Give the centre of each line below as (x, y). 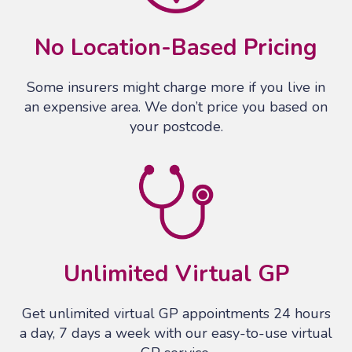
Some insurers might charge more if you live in (176, 88)
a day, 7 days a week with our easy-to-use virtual (176, 334)
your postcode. (176, 127)
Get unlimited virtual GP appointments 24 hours (176, 314)
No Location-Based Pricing (176, 48)
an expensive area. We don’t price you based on (176, 107)
